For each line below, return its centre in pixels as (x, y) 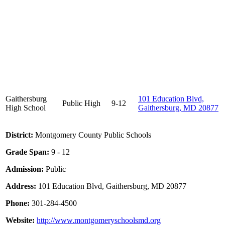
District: (19, 135)
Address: (21, 186)
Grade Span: (27, 152)
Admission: (25, 169)
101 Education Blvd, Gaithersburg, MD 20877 (111, 186)
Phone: (18, 203)
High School (26, 108)
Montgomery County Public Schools (92, 135)
